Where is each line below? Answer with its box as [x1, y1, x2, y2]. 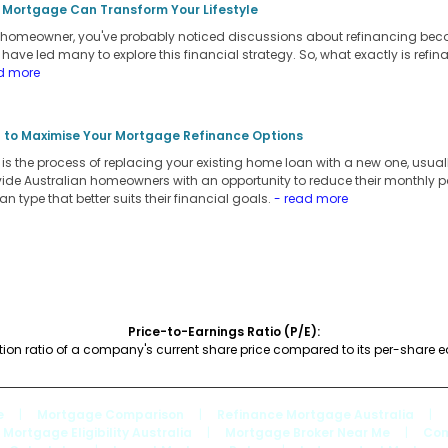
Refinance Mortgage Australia [217, 405, 414, 423]
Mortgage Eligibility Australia [2, 423, 192, 441]
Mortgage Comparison [37, 405, 184, 423]
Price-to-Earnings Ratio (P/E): [128, 322, 320, 340]
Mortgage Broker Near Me [224, 423, 390, 441]
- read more [274, 189, 348, 207]
